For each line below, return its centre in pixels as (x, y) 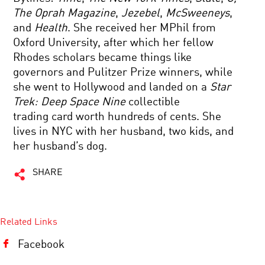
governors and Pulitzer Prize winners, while (123, 72)
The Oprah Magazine (64, 13)
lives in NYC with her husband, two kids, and (124, 132)
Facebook (41, 245)
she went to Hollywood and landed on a (112, 87)
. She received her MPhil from (142, 28)
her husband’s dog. (60, 146)
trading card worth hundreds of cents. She (117, 117)
